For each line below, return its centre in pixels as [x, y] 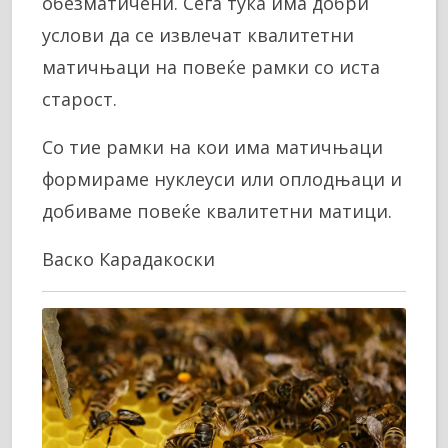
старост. [79, 99]
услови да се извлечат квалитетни [198, 35]
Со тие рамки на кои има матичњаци [212, 147]
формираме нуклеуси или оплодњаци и [222, 179]
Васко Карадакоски [128, 259]
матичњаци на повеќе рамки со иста [211, 67]
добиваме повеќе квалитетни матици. [217, 211]
